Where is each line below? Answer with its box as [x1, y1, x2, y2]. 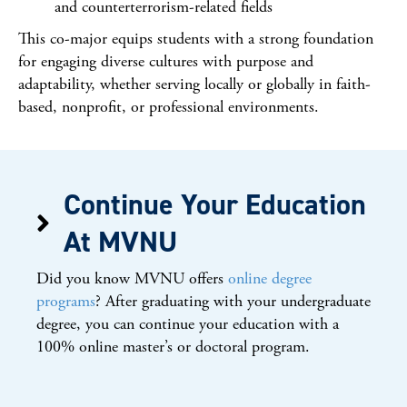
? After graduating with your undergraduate [95, 291, 371, 312]
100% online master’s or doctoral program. [36, 336, 310, 357]
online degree [228, 268, 312, 289]
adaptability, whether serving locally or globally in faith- [18, 74, 371, 94]
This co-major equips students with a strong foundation [18, 28, 373, 49]
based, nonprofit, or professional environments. [18, 96, 319, 117]
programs [36, 291, 95, 312]
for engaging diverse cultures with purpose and [18, 51, 313, 72]
